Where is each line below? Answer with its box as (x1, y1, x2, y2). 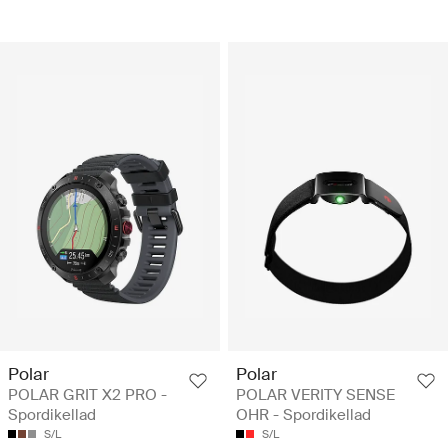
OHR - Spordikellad (236, 405, 371, 426)
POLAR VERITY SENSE (236, 385, 395, 406)
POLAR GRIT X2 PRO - (8, 385, 167, 406)
